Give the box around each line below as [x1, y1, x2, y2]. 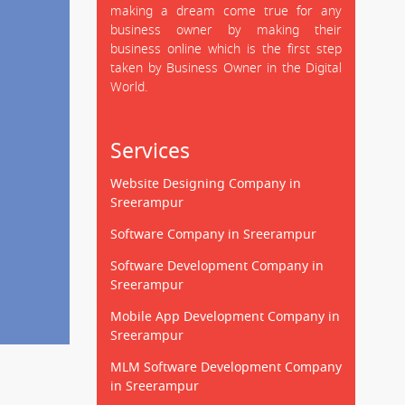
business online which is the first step [110, 40, 342, 60]
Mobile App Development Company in [110, 307, 340, 327]
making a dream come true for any [110, 2, 342, 22]
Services [110, 136, 190, 167]
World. [110, 78, 147, 98]
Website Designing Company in [110, 174, 301, 194]
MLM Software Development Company [110, 358, 342, 378]
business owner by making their [110, 21, 342, 41]
